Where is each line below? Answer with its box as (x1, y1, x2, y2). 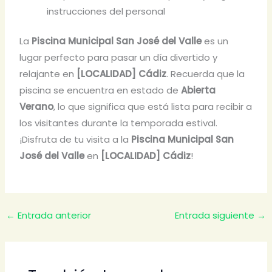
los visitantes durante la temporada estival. (19, 117, 218, 130)
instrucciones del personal (47, 4, 166, 18)
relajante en (19, 67, 77, 81)
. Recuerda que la (166, 67, 245, 81)
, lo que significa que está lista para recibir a (53, 100, 253, 114)
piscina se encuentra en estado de (19, 84, 182, 97)
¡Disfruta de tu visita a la (19, 133, 132, 146)
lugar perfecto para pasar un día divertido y (19, 51, 218, 64)
